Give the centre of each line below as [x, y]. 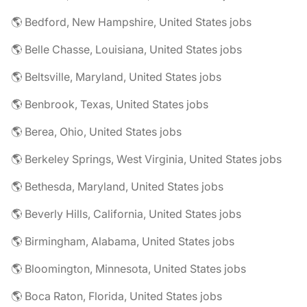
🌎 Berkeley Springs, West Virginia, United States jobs [146, 159]
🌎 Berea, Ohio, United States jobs [96, 132]
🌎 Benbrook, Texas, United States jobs [110, 104]
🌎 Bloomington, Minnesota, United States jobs [128, 269]
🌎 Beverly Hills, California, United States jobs [126, 214]
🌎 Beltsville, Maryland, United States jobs [116, 77]
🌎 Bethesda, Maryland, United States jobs [117, 186]
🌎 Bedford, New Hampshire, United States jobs [131, 22]
